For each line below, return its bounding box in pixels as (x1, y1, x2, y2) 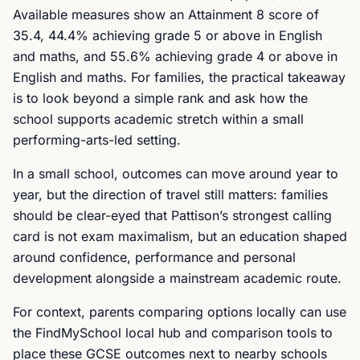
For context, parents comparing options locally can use (13, 304, 346, 320)
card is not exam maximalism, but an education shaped (13, 228, 347, 244)
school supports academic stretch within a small (13, 111, 304, 127)
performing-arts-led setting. (13, 132, 181, 148)
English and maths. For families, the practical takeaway (13, 69, 346, 85)
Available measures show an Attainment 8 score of (13, 6, 319, 22)
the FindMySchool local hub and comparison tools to (13, 325, 333, 341)
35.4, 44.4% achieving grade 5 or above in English (13, 27, 322, 43)
